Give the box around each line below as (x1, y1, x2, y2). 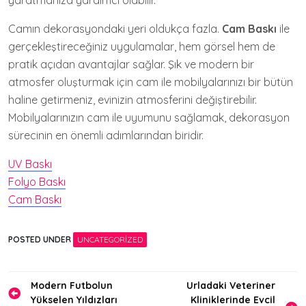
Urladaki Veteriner (186, 279, 275, 292)
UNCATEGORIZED (77, 234, 143, 245)
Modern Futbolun (31, 279, 113, 292)
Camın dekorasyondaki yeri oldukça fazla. (8, 21, 222, 36)
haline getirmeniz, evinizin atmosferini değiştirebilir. (8, 92, 257, 107)
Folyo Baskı (8, 174, 66, 189)
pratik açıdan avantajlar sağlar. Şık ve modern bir (8, 57, 254, 71)
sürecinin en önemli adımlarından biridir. (8, 128, 204, 142)
